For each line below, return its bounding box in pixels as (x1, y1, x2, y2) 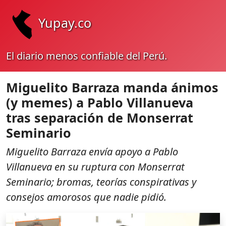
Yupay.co (38, 14, 91, 31)
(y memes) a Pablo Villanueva (6, 94, 193, 111)
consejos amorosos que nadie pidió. (6, 190, 166, 204)
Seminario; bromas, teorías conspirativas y (6, 175, 196, 189)
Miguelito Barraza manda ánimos (6, 79, 218, 96)
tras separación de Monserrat (6, 109, 193, 126)
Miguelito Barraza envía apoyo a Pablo (6, 145, 178, 158)
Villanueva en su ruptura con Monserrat (6, 160, 185, 174)
